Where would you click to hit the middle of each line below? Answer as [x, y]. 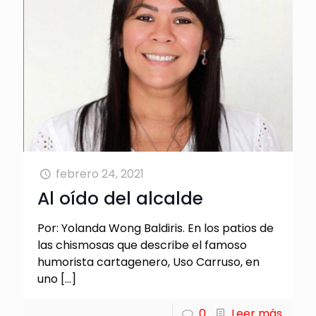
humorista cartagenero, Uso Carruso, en [148, 262]
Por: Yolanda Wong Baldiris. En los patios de [156, 228]
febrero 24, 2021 [100, 174]
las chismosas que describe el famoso [142, 245]
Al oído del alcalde [120, 198]
